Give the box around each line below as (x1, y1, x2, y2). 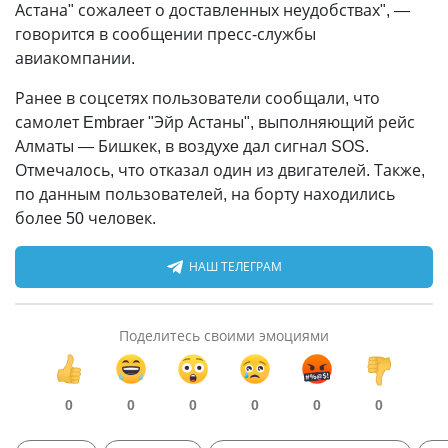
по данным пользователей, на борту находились (15, 183, 395, 205)
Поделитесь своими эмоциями (119, 326, 329, 345)
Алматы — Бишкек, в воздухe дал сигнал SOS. (15, 135, 369, 157)
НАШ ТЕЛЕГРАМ (188, 258, 282, 275)
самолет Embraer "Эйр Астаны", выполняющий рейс (15, 111, 415, 133)
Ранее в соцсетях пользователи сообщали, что (15, 87, 380, 109)
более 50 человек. (15, 207, 156, 229)
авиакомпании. (15, 47, 135, 69)
